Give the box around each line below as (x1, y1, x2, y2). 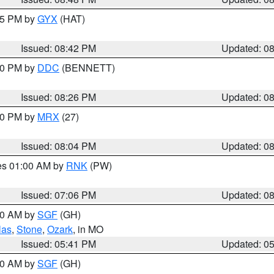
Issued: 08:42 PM (21, 41, 97, 55)
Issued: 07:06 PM (21, 188, 97, 202)
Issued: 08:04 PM (21, 139, 97, 153)
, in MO (73, 222, 103, 236)
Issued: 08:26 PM (21, 90, 97, 104)
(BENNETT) (59, 61, 115, 75)
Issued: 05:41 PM (21, 237, 97, 251)
